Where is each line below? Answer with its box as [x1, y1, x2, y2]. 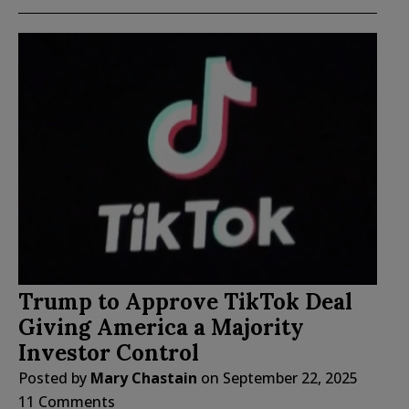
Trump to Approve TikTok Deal [18, 288, 352, 317]
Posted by [18, 368, 90, 389]
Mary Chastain [90, 368, 197, 389]
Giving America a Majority [18, 313, 304, 342]
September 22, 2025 [223, 368, 358, 389]
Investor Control [18, 339, 199, 368]
